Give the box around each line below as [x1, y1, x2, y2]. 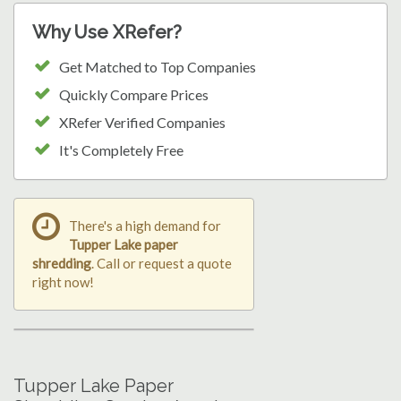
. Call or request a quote [91, 254, 232, 271]
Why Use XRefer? [32, 21, 182, 43]
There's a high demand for [69, 217, 221, 234]
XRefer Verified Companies [59, 113, 226, 131]
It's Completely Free [59, 141, 183, 158]
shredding [32, 254, 91, 271]
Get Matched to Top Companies [59, 57, 256, 75]
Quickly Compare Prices [59, 85, 209, 103]
